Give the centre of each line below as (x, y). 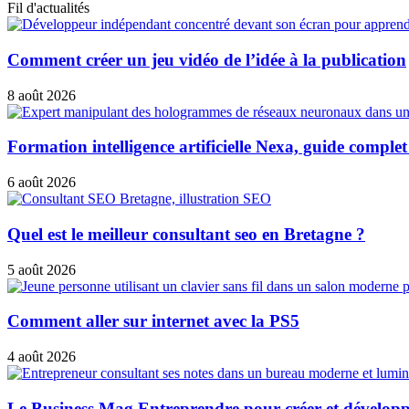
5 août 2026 (42, 269)
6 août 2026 (42, 183)
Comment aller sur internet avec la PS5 (153, 321)
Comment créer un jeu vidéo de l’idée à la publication (207, 60)
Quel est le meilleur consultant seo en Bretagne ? (186, 234)
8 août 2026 (42, 95)
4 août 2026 (42, 357)
